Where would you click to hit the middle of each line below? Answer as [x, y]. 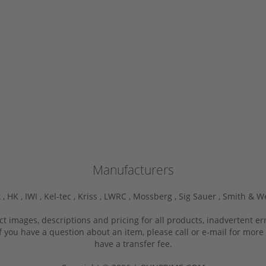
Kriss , [91, 196]
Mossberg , [156, 196]
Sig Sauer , [201, 196]
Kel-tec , [61, 196]
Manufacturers [133, 170]
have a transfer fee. [133, 243]
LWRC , [118, 196]
